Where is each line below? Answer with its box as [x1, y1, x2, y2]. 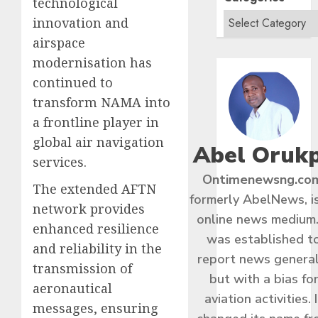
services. [33, 153, 87, 171]
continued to [33, 74, 113, 92]
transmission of [33, 260, 132, 278]
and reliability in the [33, 240, 162, 258]
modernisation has [33, 54, 152, 72]
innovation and [33, 14, 128, 32]
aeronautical [33, 280, 112, 297]
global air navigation [33, 133, 164, 151]
